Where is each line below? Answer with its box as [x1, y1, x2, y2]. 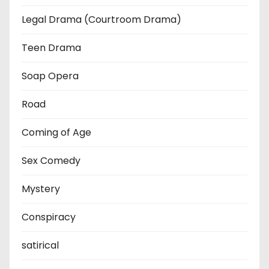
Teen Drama [22, 40, 81, 55]
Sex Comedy [22, 153, 80, 168]
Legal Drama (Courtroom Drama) [22, 12, 181, 26]
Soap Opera [22, 68, 79, 83]
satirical [22, 238, 59, 252]
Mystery [22, 181, 60, 196]
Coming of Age [22, 125, 91, 139]
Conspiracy [22, 210, 76, 224]
